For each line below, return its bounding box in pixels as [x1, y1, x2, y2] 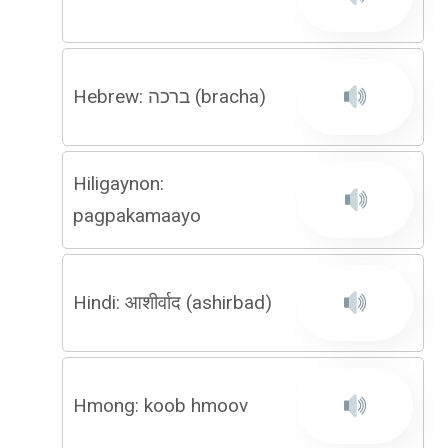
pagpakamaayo [73, 204, 201, 227]
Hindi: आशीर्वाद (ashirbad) [73, 291, 272, 314]
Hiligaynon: [73, 172, 164, 195]
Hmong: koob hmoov [73, 394, 248, 417]
